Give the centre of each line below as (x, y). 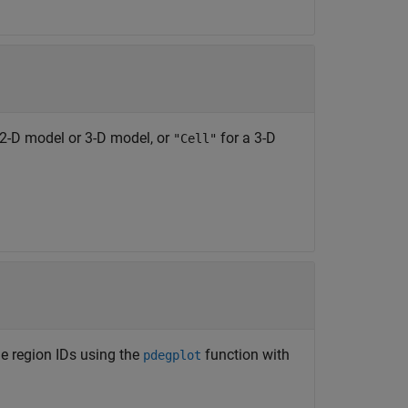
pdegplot (172, 355)
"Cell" (195, 138)
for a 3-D (246, 138)
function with (245, 355)
